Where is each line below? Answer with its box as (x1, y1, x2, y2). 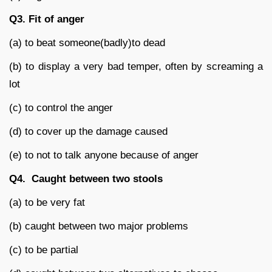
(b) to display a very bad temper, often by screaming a (9, 60, 263, 72)
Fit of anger (25, 13, 84, 25)
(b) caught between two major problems (9, 220, 188, 232)
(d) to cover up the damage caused (9, 125, 168, 137)
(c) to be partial (9, 243, 78, 256)
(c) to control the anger (9, 101, 113, 114)
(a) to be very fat (9, 196, 85, 208)
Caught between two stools (25, 172, 163, 185)
